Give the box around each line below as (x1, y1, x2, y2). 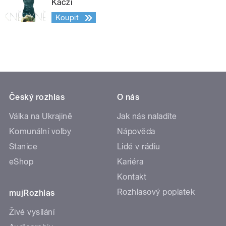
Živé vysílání (9, 207, 55, 217)
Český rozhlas (9, 92, 65, 102)
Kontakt (117, 172, 147, 182)
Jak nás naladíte (117, 111, 177, 122)
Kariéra (117, 157, 144, 167)
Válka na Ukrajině (9, 111, 73, 122)
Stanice (9, 142, 38, 152)
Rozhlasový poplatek (117, 187, 195, 197)
